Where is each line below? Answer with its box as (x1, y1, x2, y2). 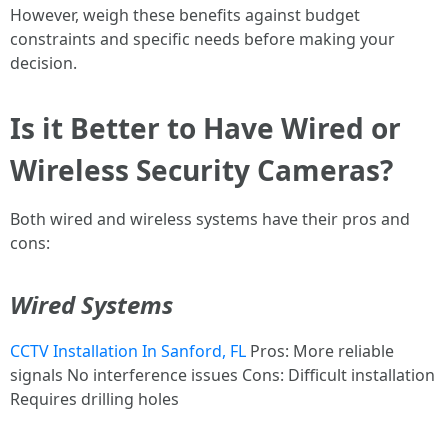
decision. (10, 52, 77, 74)
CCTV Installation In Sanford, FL (10, 340, 246, 362)
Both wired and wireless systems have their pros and (10, 208, 410, 230)
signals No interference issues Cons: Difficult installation (10, 364, 435, 386)
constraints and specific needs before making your (10, 28, 395, 50)
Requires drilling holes (10, 388, 179, 410)
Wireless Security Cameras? (10, 151, 393, 189)
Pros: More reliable (246, 340, 394, 362)
